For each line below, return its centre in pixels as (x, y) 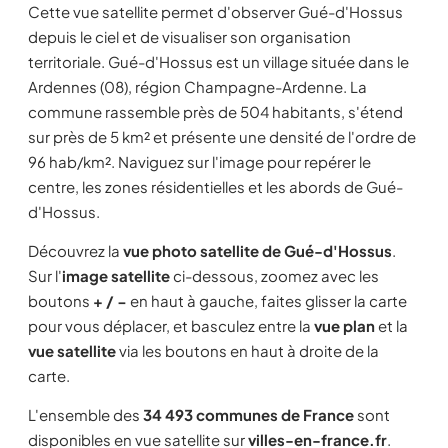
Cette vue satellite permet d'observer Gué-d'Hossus (215, 11)
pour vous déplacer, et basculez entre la (171, 325)
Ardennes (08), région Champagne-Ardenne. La (197, 86)
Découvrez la (75, 250)
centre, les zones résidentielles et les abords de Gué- (215, 186)
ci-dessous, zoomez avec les (274, 275)
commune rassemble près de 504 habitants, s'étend (215, 111)
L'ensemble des (85, 414)
